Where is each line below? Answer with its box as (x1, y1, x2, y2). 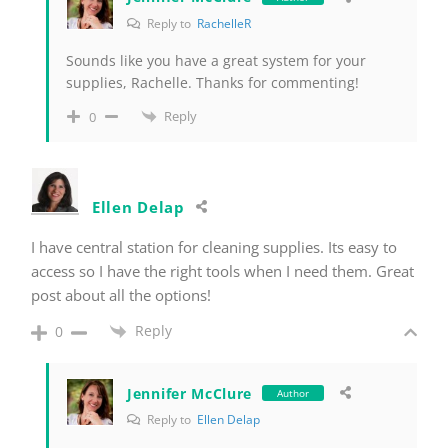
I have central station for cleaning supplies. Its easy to (31, 237, 397, 258)
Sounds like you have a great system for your (66, 50, 366, 70)
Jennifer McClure (127, 383, 253, 403)
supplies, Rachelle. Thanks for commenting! (66, 72, 359, 92)
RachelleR (197, 14, 251, 32)
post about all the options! (31, 285, 211, 306)
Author (277, 386, 310, 401)
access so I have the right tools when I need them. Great (31, 261, 414, 282)
